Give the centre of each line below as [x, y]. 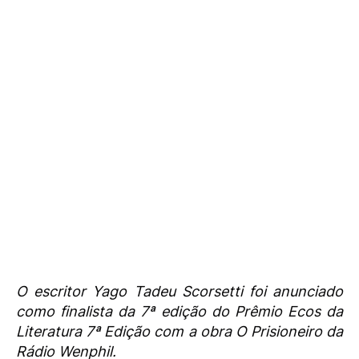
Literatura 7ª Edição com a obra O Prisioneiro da [179, 332]
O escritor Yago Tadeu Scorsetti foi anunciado [179, 292]
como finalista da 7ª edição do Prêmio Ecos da [179, 312]
